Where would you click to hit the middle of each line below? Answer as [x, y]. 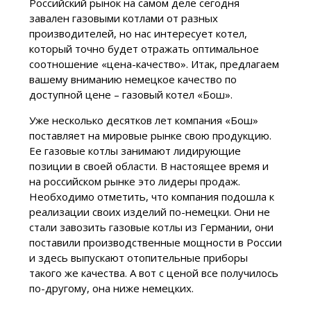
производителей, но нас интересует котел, [138, 34]
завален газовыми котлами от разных [123, 18]
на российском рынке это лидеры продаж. [134, 182]
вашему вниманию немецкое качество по [133, 79]
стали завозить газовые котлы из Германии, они [151, 227]
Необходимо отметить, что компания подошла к [151, 197]
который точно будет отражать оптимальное [144, 49]
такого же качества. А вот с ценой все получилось [153, 273]
